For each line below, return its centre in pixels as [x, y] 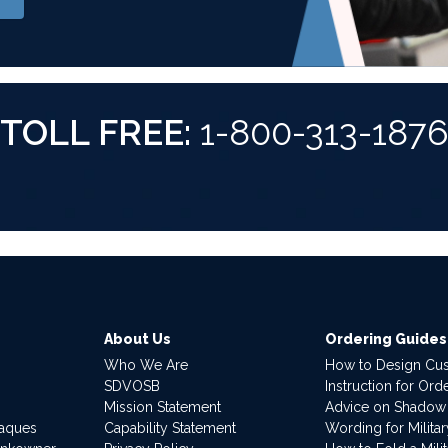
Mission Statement [162, 406]
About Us [137, 338]
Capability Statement [169, 427]
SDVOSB [131, 385]
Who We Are [145, 364]
